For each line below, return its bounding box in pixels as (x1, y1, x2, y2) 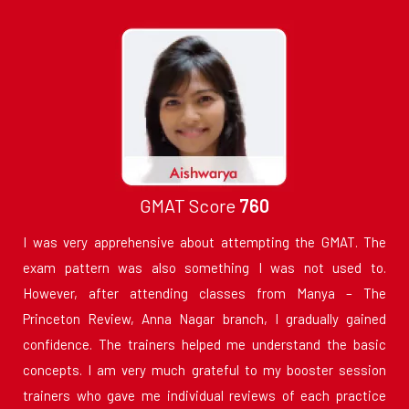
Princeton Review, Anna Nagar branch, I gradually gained (23, 310, 386, 328)
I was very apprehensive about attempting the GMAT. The (23, 234, 386, 251)
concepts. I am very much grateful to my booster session (23, 362, 386, 379)
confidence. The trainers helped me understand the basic (23, 336, 386, 353)
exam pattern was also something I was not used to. (23, 259, 386, 277)
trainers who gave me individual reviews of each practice (23, 387, 386, 404)
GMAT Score (140, 194, 239, 217)
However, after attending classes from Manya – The (23, 285, 386, 302)
